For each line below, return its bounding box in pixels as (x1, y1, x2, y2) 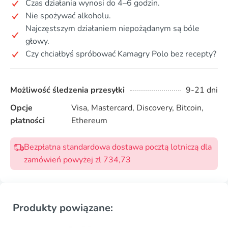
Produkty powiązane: (13, 201, 113, 215)
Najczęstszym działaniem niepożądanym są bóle (25, 23, 199, 35)
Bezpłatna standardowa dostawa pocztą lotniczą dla (24, 141, 212, 153)
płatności (10, 115, 45, 127)
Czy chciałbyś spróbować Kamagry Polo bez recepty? (25, 48, 216, 60)
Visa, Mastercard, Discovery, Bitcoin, (71, 102, 204, 114)
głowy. (25, 36, 49, 47)
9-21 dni (186, 84, 218, 96)
